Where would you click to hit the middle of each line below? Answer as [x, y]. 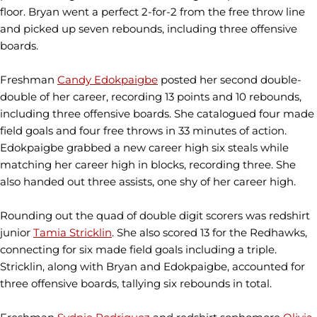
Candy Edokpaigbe [108, 80]
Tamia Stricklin [73, 233]
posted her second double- [230, 80]
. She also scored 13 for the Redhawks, [209, 233]
